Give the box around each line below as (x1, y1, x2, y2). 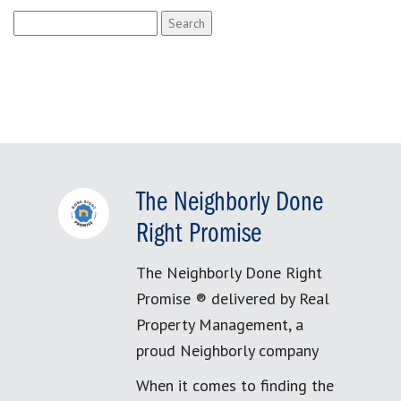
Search (13, 12, 52, 28)
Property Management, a (136, 314, 303, 335)
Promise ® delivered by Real (136, 288, 329, 309)
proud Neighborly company (136, 340, 319, 361)
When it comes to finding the (136, 375, 334, 396)
